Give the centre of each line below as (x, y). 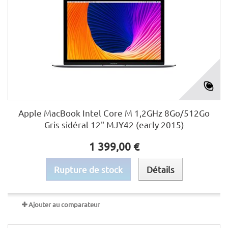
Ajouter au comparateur (64, 204)
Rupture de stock (88, 169)
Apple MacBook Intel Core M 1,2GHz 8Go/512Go (114, 113)
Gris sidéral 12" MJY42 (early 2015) (114, 124)
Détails (160, 169)
